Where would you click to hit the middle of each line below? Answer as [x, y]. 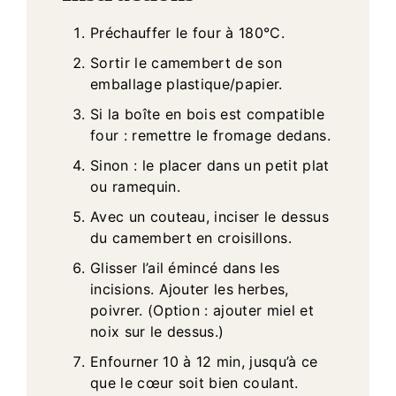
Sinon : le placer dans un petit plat [210, 165]
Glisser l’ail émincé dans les [185, 267]
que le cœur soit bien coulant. [194, 382]
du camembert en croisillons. [191, 237]
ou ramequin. [135, 186]
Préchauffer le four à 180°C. [187, 32]
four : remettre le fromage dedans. [210, 135]
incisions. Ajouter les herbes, [190, 289]
